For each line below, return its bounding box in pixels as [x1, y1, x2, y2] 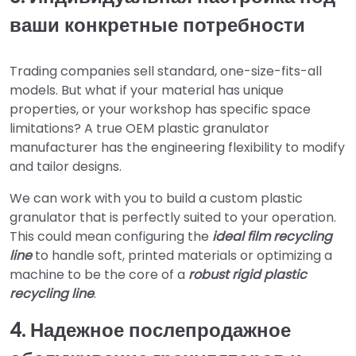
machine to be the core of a [10, 265, 185, 284]
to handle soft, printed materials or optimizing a [32, 246, 332, 265]
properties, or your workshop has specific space [10, 99, 311, 118]
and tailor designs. [10, 157, 122, 176]
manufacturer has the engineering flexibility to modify [10, 137, 345, 157]
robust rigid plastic [185, 265, 307, 284]
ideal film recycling [209, 226, 332, 246]
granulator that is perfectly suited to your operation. [10, 207, 336, 226]
